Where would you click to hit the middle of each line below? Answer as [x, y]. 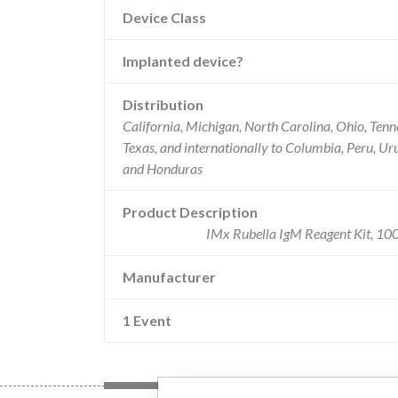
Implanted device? [183, 61]
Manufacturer [169, 277]
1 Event [147, 320]
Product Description [190, 212]
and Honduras [163, 168]
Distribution [163, 104]
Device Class [164, 17]
